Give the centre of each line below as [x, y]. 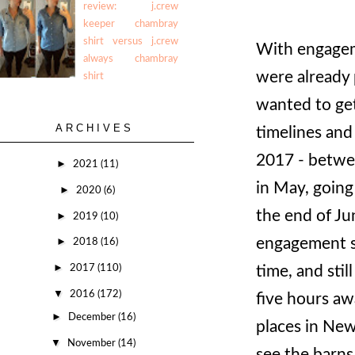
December [93, 318]
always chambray [131, 59]
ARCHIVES [95, 128]
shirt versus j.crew [131, 41]
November [93, 344]
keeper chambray [131, 24]
